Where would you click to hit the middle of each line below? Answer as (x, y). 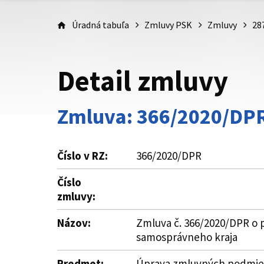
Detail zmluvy (143, 81)
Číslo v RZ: (82, 156)
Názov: (74, 223)
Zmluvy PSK (168, 25)
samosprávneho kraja (187, 237)
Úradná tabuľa (100, 25)
